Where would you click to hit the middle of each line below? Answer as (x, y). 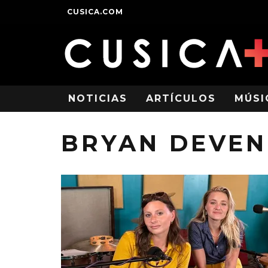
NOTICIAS (98, 98)
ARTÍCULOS (181, 98)
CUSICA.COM (95, 12)
